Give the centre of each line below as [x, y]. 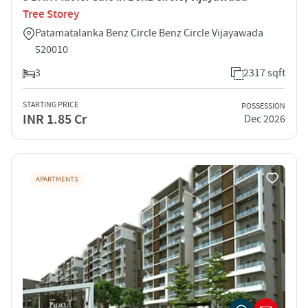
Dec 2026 [265, 119]
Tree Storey [51, 14]
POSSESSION [263, 107]
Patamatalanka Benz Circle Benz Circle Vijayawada [149, 33]
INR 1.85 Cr [55, 119]
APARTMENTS [57, 179]
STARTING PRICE [51, 104]
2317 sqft [264, 73]
